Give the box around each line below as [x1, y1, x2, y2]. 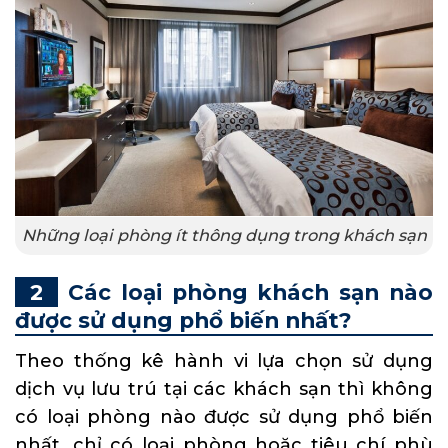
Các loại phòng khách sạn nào [68, 278, 433, 305]
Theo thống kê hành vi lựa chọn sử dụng [15, 349, 433, 372]
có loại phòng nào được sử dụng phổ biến [15, 405, 433, 428]
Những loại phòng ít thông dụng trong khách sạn [21, 225, 427, 246]
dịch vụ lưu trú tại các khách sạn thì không [15, 377, 433, 400]
